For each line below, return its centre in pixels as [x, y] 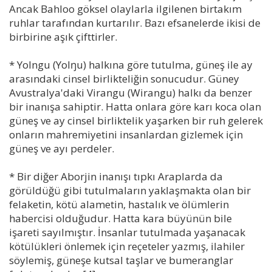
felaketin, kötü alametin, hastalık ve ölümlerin [119, 204]
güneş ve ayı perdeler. [62, 148]
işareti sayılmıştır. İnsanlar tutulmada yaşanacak [127, 232]
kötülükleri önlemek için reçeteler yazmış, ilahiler [127, 246]
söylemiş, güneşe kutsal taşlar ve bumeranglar [121, 260]
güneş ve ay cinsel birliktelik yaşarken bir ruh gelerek [136, 120]
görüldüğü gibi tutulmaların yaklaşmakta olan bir [130, 190]
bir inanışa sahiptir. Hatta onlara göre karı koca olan [135, 106]
